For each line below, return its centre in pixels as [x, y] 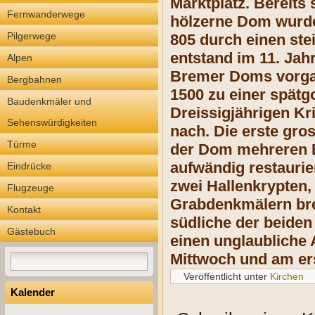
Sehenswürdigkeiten [52, 122]
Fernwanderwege [46, 14]
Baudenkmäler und [49, 101]
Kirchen [287, 276]
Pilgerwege [32, 36]
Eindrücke [29, 166]
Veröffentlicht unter [225, 276]
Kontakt [24, 210]
